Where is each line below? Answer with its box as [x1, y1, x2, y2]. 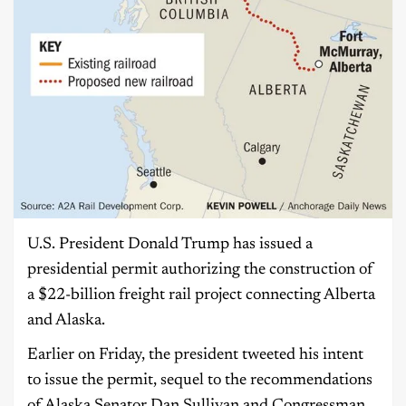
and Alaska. [27, 313, 105, 330]
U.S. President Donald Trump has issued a [27, 237, 313, 254]
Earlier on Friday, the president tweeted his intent [27, 347, 363, 364]
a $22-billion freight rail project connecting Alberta [27, 287, 375, 304]
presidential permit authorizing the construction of [27, 262, 373, 279]
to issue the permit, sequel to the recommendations [27, 372, 372, 390]
